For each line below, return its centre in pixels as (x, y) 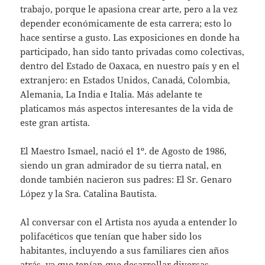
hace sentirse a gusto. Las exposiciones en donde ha (130, 38)
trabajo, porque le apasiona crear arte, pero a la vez (129, 9)
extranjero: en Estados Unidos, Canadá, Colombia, (125, 80)
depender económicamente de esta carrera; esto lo (126, 23)
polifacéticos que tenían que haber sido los (111, 236)
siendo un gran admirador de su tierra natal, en (121, 165)
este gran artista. (55, 123)
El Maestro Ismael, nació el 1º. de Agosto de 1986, (124, 151)
